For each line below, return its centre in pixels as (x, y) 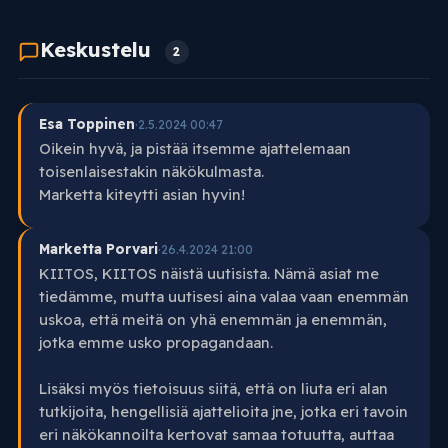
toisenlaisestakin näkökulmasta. (151, 172)
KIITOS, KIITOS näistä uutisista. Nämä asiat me (208, 274)
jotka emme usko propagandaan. (155, 343)
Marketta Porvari (98, 249)
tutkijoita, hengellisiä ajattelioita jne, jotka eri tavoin (223, 412)
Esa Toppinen (86, 124)
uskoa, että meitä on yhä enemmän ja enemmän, (212, 320)
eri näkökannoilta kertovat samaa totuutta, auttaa (216, 435)
